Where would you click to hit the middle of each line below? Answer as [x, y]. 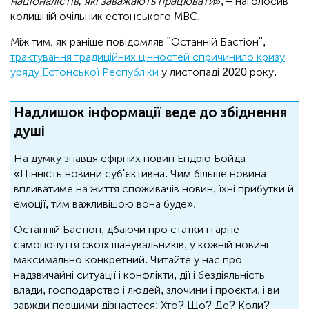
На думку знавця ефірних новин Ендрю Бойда [130, 159]
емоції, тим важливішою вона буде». [105, 204]
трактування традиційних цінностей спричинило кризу [148, 57]
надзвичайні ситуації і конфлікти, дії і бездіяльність [139, 275]
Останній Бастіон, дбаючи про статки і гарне [127, 230]
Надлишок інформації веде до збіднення [150, 113]
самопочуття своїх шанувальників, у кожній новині [141, 245]
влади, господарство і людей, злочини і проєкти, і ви [147, 290]
